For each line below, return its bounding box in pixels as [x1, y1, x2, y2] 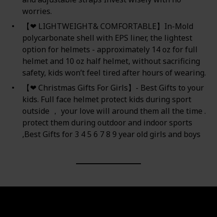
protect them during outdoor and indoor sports [22, 117, 192, 128]
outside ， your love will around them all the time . [22, 106, 206, 117]
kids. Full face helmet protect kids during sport [22, 94, 191, 105]
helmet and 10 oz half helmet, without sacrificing [22, 56, 200, 67]
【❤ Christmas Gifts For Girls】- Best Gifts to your [22, 82, 204, 93]
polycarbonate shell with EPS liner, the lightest [22, 32, 192, 44]
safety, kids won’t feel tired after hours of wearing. [22, 67, 206, 78]
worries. [22, 5, 52, 16]
